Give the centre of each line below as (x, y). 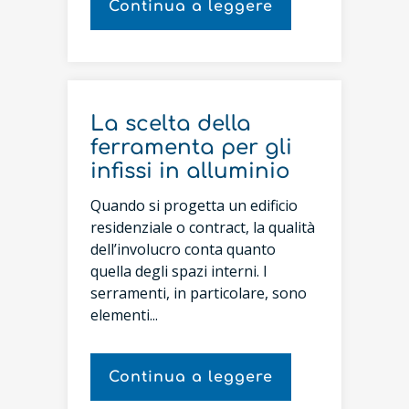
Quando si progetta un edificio (194, 205)
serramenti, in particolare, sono (199, 293)
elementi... (124, 315)
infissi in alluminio (190, 171)
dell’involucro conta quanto (183, 249)
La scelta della (171, 124)
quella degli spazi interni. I (179, 271)
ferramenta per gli (191, 147)
